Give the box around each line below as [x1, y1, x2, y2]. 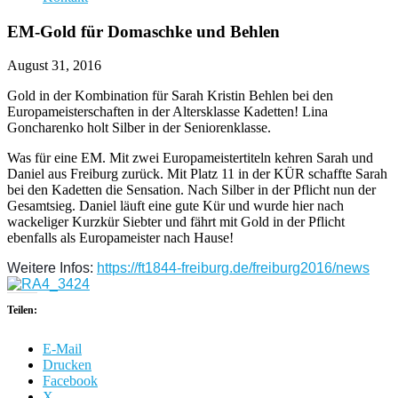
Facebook [43, 373, 98, 389]
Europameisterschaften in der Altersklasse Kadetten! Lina [7, 104, 328, 120]
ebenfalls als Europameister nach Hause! [7, 230, 234, 246]
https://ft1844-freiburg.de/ [97, 260, 252, 276]
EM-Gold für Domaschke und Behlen [7, 21, 280, 41]
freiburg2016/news [252, 260, 370, 276]
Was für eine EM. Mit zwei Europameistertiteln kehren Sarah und [7, 150, 373, 166]
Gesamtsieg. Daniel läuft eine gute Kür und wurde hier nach [7, 198, 344, 214]
